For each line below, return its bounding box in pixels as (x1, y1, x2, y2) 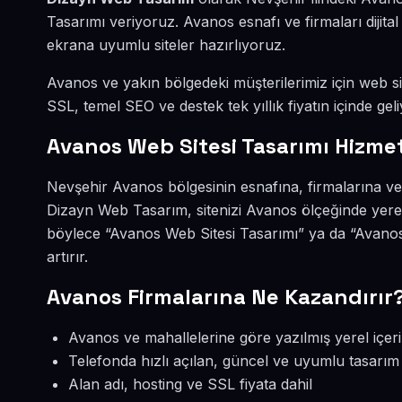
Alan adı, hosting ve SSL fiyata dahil (68, 375, 312, 393)
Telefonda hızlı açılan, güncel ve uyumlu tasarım (68, 352, 399, 370)
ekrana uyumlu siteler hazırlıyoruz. (47, 36, 285, 54)
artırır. (47, 248, 88, 266)
